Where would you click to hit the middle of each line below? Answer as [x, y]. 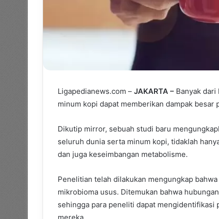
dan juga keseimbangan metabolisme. [123, 154]
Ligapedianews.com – [96, 91]
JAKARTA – [154, 91]
